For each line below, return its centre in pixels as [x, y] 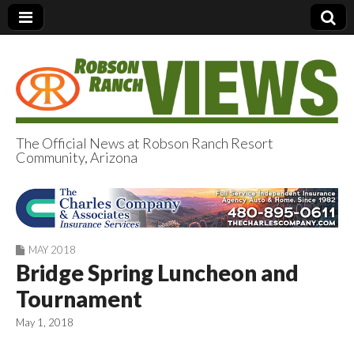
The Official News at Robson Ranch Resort [145, 143]
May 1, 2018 [45, 323]
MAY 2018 [52, 250]
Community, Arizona [77, 157]
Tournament [79, 299]
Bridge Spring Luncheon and [157, 273]
